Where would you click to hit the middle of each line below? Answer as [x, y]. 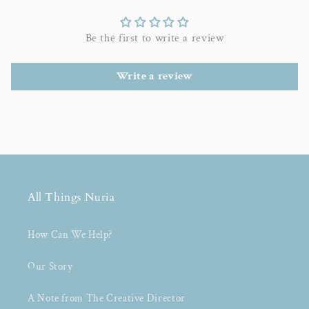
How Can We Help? [70, 235]
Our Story [50, 266]
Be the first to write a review [154, 39]
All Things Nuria [71, 198]
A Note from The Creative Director [107, 298]
